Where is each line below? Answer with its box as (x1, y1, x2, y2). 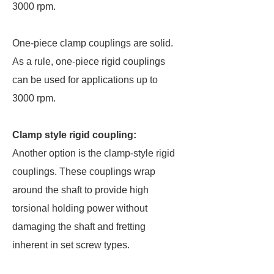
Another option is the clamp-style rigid (12, 148, 175, 158)
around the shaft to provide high (12, 185, 149, 195)
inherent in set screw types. (12, 240, 130, 250)
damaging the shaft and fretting (12, 221, 146, 232)
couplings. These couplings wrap (12, 166, 155, 177)
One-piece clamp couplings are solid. (12, 38, 173, 48)
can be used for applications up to (12, 75, 158, 85)
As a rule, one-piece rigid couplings (12, 56, 165, 67)
